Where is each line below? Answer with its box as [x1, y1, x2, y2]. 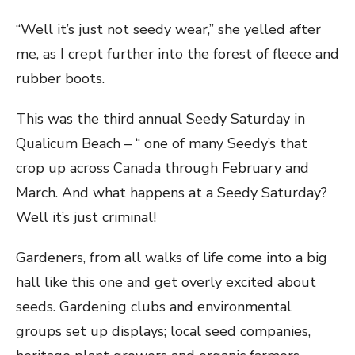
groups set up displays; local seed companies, [16, 322, 311, 341]
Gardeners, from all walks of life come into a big [16, 248, 327, 267]
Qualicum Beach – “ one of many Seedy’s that [16, 134, 307, 153]
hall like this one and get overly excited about [16, 273, 316, 292]
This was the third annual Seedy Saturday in [16, 109, 305, 128]
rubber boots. [16, 69, 105, 88]
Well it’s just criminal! [16, 208, 156, 227]
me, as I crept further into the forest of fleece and [16, 44, 339, 63]
